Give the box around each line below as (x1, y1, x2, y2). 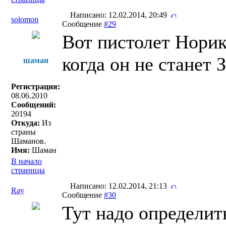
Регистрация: (11, 82, 60, 91)
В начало (11, 157, 42, 165)
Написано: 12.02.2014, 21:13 (68, 182, 171, 190)
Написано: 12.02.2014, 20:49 (68, 11, 171, 19)
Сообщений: (11, 100, 56, 109)
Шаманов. (11, 137, 46, 145)
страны (11, 128, 36, 136)
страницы (11, 166, 45, 175)
